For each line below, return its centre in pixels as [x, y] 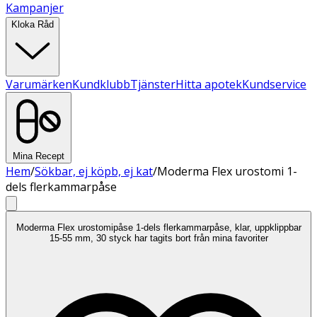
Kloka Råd [33, 24]
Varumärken [39, 84]
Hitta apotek [209, 84]
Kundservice [274, 84]
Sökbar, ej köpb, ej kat [94, 171]
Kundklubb [101, 84]
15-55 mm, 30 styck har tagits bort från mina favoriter [158, 238]
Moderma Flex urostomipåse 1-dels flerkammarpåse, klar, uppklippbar [158, 228]
